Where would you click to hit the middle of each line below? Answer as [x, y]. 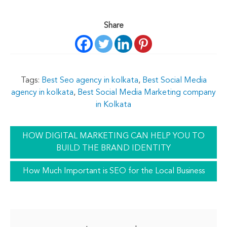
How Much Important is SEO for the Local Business [113, 171]
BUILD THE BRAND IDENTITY [113, 148]
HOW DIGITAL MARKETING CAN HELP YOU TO [113, 136]
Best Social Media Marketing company [147, 92]
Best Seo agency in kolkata [90, 80]
